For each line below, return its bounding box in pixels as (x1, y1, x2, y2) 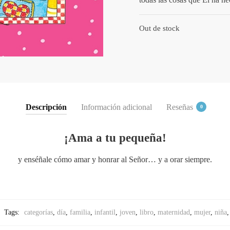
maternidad (158, 208, 190, 216)
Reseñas (166, 102, 193, 111)
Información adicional (81, 102, 152, 111)
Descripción (26, 102, 67, 111)
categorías (24, 208, 53, 216)
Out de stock (139, 24, 180, 33)
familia (70, 208, 90, 216)
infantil (94, 208, 116, 216)
